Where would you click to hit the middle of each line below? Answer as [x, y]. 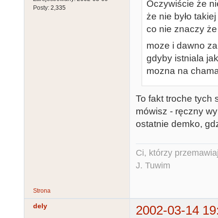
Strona [42, 191]
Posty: [42, 8]
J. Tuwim [153, 166]
